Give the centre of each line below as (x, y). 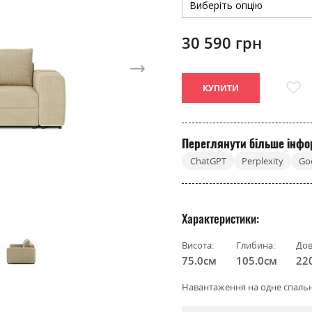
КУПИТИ (221, 88)
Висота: (198, 245)
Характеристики (219, 219)
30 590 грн (222, 42)
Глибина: (256, 245)
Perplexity (262, 161)
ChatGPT (208, 161)
